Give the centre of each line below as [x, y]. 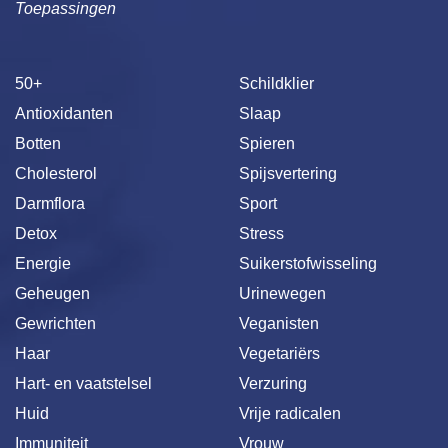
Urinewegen [282, 293]
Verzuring [273, 383]
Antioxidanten [64, 113]
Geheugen [52, 293]
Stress [261, 233]
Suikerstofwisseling [308, 263]
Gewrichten [55, 323]
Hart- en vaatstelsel [83, 383]
